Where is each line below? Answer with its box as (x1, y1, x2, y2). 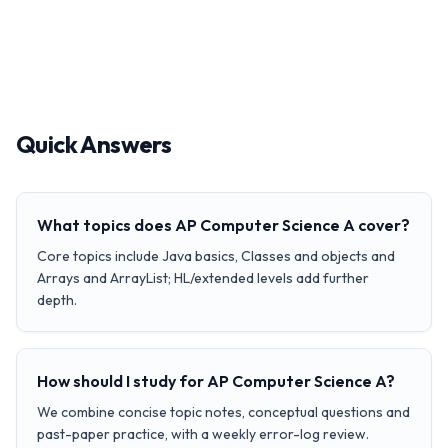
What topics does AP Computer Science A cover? (37, 215, 410, 235)
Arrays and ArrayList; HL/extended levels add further (37, 269, 369, 287)
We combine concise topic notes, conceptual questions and (37, 403, 410, 421)
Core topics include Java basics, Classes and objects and (37, 247, 395, 265)
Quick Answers (16, 129, 172, 159)
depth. (37, 291, 77, 309)
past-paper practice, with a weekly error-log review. (37, 425, 369, 443)
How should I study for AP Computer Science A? (37, 371, 395, 391)
